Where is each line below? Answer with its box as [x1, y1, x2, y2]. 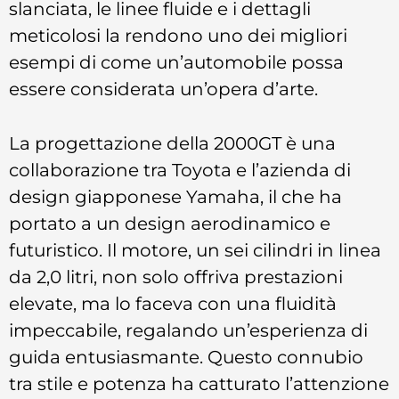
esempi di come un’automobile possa [9, 51, 344, 74]
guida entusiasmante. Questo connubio [9, 345, 363, 368]
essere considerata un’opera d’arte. [9, 77, 318, 101]
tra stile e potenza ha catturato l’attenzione [9, 371, 389, 395]
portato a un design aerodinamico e [9, 211, 330, 234]
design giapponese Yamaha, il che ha [9, 184, 342, 208]
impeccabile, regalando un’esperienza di [9, 318, 368, 341]
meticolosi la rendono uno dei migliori [9, 24, 347, 47]
